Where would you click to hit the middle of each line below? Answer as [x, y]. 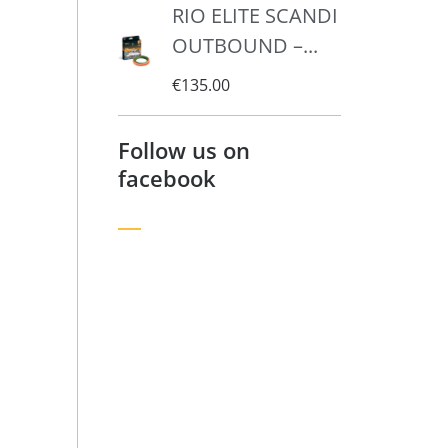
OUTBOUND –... [244, 46]
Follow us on [184, 150]
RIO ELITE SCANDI [254, 16]
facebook [167, 178]
